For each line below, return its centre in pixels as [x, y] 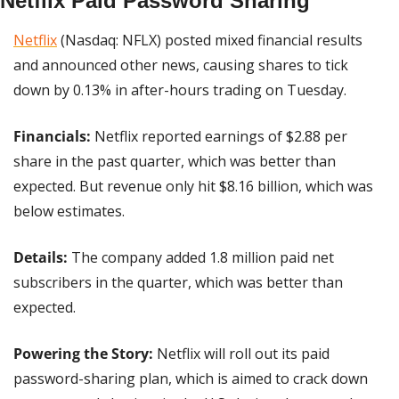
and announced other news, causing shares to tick [181, 65]
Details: [41, 258]
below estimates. [69, 212]
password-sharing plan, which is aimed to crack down [191, 379]
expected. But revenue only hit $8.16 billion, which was [193, 187]
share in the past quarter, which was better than [175, 162]
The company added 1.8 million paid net [201, 258]
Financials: [54, 137]
